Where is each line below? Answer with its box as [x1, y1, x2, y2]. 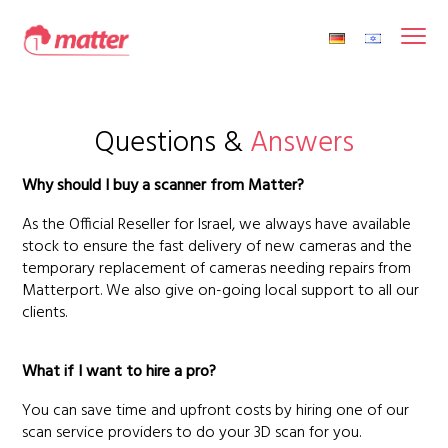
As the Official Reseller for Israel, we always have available [22, 212, 412, 238]
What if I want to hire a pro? [22, 359, 217, 385]
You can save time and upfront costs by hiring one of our [22, 398, 410, 424]
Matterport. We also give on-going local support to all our [22, 278, 420, 304]
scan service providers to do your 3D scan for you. [22, 420, 362, 446]
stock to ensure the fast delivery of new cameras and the [22, 234, 413, 260]
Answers [249, 121, 354, 167]
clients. [22, 300, 68, 326]
